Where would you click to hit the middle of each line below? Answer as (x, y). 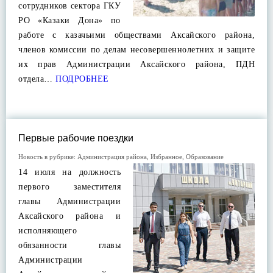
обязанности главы (69, 245)
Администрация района (112, 157)
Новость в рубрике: (48, 157)
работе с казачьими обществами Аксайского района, (136, 35)
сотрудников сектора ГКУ (69, 6)
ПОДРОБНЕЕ (81, 79)
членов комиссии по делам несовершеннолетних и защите (136, 50)
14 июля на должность (69, 172)
